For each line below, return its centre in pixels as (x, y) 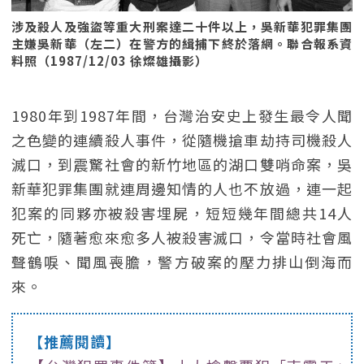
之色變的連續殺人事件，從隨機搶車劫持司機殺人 (182, 140)
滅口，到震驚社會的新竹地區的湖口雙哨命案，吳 (182, 164)
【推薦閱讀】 (75, 341)
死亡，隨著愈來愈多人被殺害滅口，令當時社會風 (182, 237)
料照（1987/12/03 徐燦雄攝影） (110, 61)
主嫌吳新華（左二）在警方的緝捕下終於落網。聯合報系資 (182, 43)
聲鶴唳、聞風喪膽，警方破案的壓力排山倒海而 (182, 262)
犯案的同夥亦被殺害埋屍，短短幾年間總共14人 (182, 213)
